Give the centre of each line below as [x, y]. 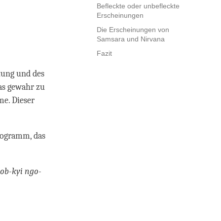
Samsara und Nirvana [131, 39]
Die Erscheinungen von [133, 30]
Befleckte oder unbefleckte [138, 6]
